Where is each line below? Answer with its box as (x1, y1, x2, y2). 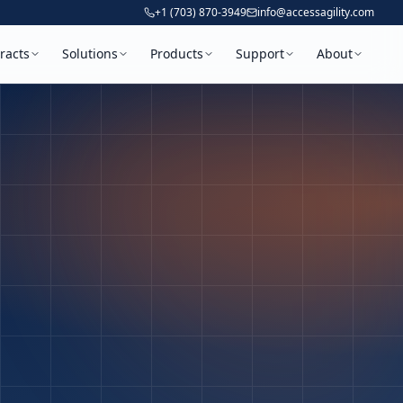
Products (150, 45, 203, 62)
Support (236, 45, 284, 62)
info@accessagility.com (257, 4, 374, 20)
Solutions (62, 45, 118, 62)
